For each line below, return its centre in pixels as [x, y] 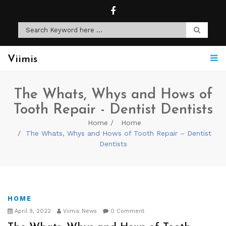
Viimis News [79, 211]
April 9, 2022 [32, 211]
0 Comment [126, 211]
